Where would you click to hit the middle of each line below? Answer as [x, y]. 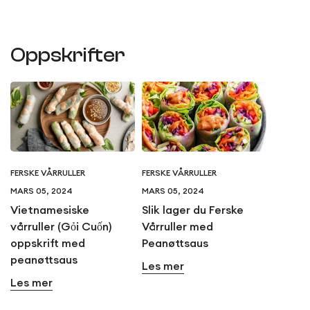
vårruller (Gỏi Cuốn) [61, 227]
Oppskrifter [68, 55]
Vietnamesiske [50, 210]
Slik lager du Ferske [193, 210]
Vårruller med [177, 227]
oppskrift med [48, 243]
